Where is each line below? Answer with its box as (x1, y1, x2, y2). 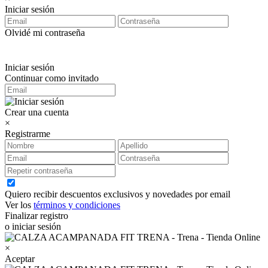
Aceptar (5, 254, 35, 264)
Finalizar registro (5, 211, 68, 221)
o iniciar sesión (5, 221, 61, 232)
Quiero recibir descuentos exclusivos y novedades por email (5, 189, 230, 199)
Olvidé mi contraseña (5, 28, 85, 38)
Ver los (5, 200, 33, 210)
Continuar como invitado (5, 73, 99, 83)
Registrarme (5, 129, 50, 139)
